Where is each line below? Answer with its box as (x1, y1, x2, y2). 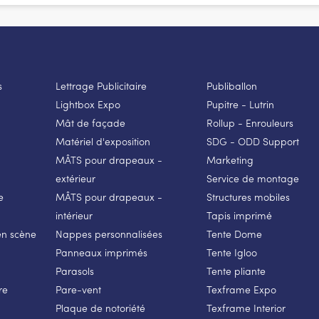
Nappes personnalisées (55, 226, 162, 241)
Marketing (206, 152, 253, 167)
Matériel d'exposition (55, 134, 150, 148)
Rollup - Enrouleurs (206, 115, 293, 130)
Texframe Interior (206, 300, 286, 315)
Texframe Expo (206, 282, 276, 296)
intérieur (55, 208, 93, 222)
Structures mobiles (206, 189, 290, 204)
